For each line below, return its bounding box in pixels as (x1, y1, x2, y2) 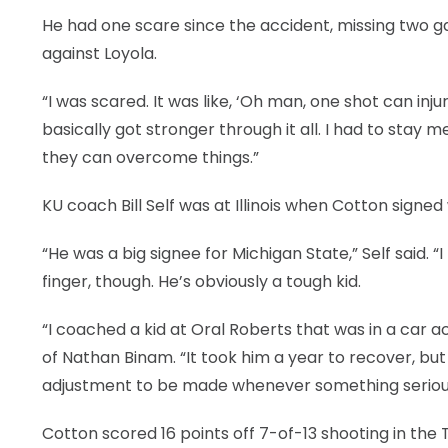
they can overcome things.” (42, 146, 259, 169)
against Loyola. (42, 42, 157, 65)
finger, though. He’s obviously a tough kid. (42, 270, 361, 293)
